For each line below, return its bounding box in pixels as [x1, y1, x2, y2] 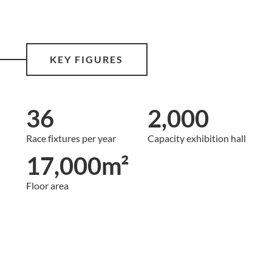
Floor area [25, 179, 69, 191]
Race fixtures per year [25, 132, 116, 144]
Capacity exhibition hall [148, 132, 246, 144]
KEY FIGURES [50, 53, 124, 65]
